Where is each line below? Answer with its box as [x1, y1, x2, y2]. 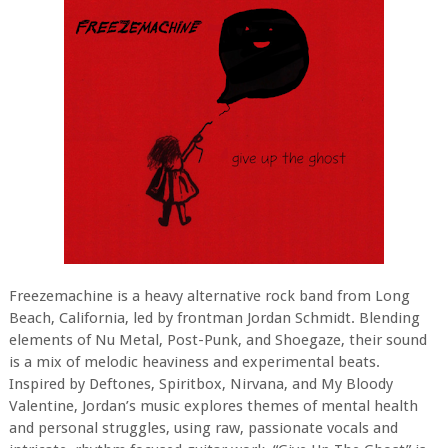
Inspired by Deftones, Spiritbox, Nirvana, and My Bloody [8, 375, 393, 394]
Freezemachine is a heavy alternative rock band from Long [8, 287, 410, 306]
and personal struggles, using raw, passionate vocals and [8, 419, 398, 438]
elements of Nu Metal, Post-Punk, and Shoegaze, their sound [8, 331, 427, 350]
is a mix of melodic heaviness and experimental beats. [8, 353, 380, 372]
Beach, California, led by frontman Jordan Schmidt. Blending [8, 309, 420, 328]
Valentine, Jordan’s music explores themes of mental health [8, 397, 418, 416]
